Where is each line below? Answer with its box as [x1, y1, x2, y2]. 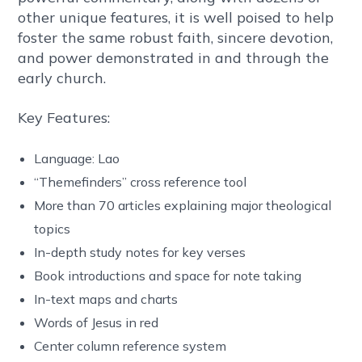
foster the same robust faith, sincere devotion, [18, 28, 334, 48]
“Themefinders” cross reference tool [34, 174, 247, 191]
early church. [18, 69, 107, 88]
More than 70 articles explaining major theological [34, 197, 332, 214]
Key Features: [18, 108, 111, 128]
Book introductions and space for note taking [34, 267, 302, 284]
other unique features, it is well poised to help [18, 8, 335, 27]
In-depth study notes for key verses [34, 244, 246, 261]
